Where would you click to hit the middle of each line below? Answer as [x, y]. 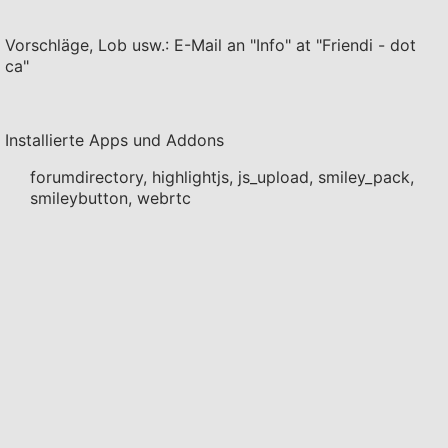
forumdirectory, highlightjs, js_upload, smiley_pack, [222, 177]
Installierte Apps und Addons [114, 140]
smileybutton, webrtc [110, 198]
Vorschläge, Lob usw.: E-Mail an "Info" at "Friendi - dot [210, 45]
